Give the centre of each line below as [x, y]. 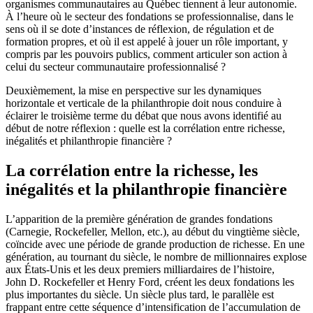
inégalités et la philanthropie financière [146, 190]
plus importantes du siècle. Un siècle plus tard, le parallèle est [140, 294]
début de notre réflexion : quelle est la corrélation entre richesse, [145, 129]
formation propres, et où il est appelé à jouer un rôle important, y [147, 42]
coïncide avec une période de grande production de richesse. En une [155, 244]
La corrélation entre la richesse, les [132, 171]
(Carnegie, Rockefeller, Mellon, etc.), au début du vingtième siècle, [153, 231]
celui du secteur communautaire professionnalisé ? [116, 67]
